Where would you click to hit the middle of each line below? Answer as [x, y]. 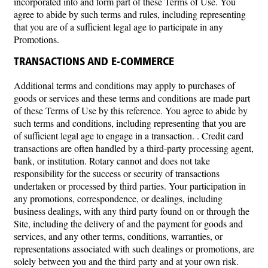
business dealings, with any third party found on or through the [132, 211]
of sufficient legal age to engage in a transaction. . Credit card [129, 136]
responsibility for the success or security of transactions [117, 173]
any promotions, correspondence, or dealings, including [118, 199]
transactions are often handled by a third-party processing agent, [134, 148]
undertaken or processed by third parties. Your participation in [130, 186]
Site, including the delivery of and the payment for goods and [128, 224]
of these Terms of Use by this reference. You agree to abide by [131, 111]
